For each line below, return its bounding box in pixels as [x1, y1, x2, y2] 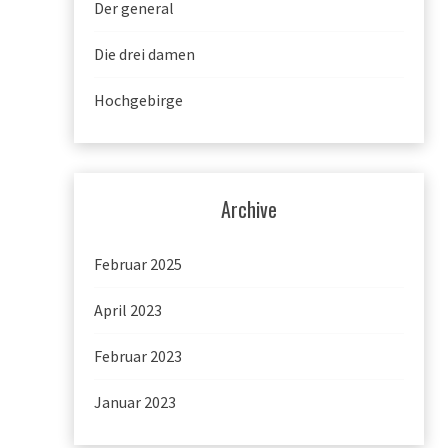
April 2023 [94, 299, 162, 320]
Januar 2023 [94, 391, 176, 412]
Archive [221, 194, 278, 225]
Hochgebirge [94, 90, 183, 111]
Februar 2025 [94, 253, 182, 274]
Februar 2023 [94, 345, 182, 366]
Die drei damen [94, 44, 195, 65]
